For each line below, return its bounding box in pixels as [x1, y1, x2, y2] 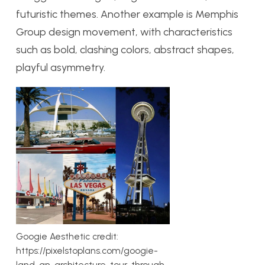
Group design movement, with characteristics [16, 25, 232, 39]
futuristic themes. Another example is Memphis [16, 8, 238, 21]
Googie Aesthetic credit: [16, 230, 118, 242]
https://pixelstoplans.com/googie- [16, 244, 158, 256]
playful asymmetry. [16, 61, 105, 75]
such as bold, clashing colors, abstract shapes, [16, 43, 234, 57]
